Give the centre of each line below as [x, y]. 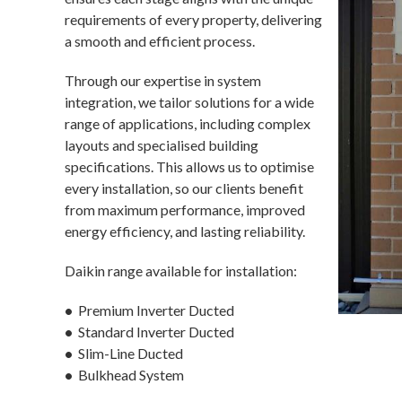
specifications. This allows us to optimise [189, 166]
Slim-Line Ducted [128, 353]
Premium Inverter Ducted [153, 310]
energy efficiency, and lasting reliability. [185, 231]
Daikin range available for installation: [181, 271]
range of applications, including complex [188, 123]
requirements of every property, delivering [193, 19]
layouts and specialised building [162, 145]
